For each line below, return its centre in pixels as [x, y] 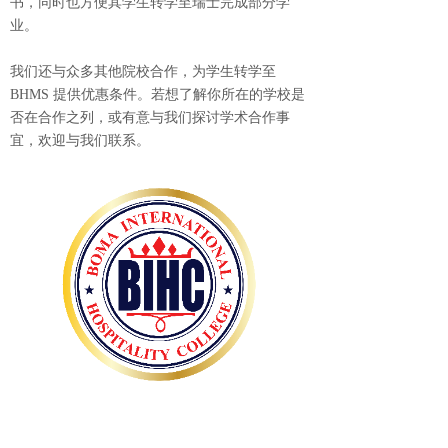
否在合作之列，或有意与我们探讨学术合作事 [150, 117]
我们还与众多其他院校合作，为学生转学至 [143, 71]
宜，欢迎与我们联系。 [80, 140]
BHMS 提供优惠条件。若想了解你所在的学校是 [157, 94]
